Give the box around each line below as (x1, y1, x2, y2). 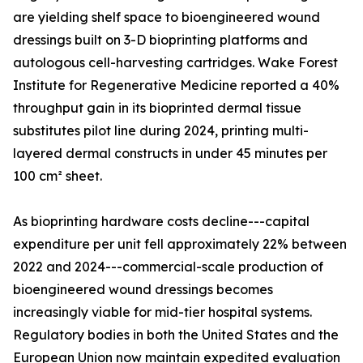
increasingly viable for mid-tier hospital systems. (13, 304, 312, 321)
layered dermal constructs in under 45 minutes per (13, 145, 327, 162)
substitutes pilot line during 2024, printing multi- (13, 122, 309, 139)
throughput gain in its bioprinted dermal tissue (13, 100, 301, 117)
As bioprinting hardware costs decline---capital (13, 213, 310, 230)
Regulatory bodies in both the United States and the (13, 327, 339, 344)
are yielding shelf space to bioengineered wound (13, 9, 320, 26)
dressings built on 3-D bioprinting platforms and (13, 32, 308, 49)
